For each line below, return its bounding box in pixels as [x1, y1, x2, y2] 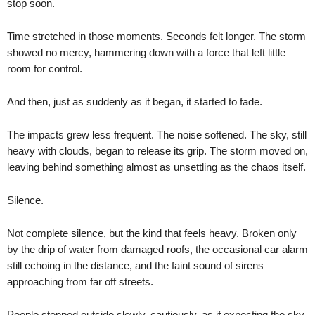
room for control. [7, 63, 82, 75]
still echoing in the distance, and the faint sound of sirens [7, 259, 264, 271]
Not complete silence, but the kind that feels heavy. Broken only [7, 227, 297, 239]
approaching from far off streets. [7, 276, 153, 288]
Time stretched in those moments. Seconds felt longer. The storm [7, 30, 306, 42]
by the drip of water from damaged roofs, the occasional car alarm [7, 243, 308, 255]
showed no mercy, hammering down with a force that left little [7, 46, 285, 58]
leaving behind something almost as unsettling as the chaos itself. [7, 161, 306, 173]
